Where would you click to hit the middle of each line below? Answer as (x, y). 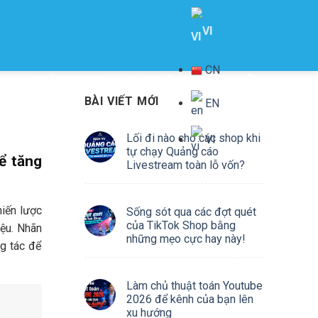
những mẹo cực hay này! (186, 239)
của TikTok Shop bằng (181, 225)
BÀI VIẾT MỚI (122, 101)
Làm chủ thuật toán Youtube (194, 286)
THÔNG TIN (66, 81)
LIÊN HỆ (150, 81)
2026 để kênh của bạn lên (190, 299)
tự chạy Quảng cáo (172, 152)
